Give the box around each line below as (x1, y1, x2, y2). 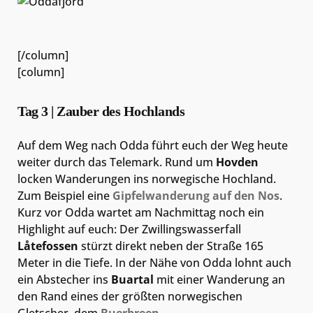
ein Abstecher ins (17, 271, 111, 287)
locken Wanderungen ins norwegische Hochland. (17, 170, 276, 187)
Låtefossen (17, 238, 78, 254)
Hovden (216, 154, 259, 170)
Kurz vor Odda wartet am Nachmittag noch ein (17, 204, 264, 220)
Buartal (111, 271, 154, 287)
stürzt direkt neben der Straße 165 (78, 238, 263, 254)
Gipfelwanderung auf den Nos (112, 187, 279, 203)
